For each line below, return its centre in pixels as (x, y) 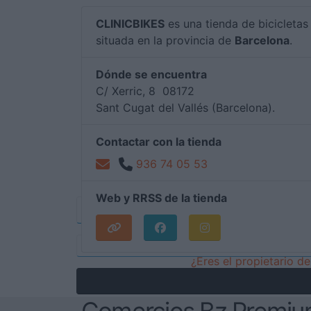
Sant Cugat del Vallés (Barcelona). (185, 108)
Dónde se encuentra (151, 75)
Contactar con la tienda (159, 142)
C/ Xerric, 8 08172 (145, 91)
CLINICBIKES (130, 24)
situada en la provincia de (165, 41)
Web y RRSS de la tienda (161, 198)
